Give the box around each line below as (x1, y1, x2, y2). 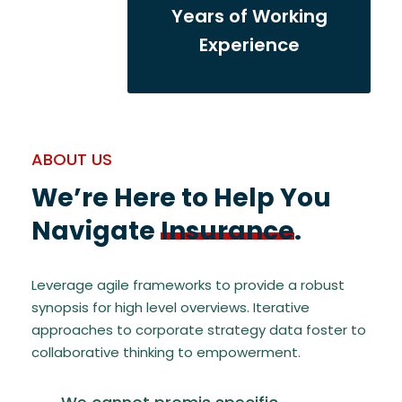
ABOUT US (31, 148, 112, 170)
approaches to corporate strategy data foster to (31, 320, 366, 339)
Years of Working (170, 4, 328, 29)
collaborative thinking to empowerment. (31, 343, 301, 362)
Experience (198, 32, 300, 57)
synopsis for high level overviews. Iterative (31, 298, 310, 317)
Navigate (31, 214, 161, 249)
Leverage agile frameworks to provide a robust (31, 275, 345, 294)
